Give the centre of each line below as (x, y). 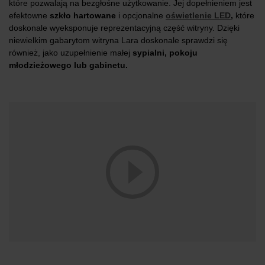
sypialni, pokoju (165, 53)
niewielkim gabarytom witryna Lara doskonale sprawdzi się (118, 41)
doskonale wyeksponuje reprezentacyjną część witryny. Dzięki (124, 28)
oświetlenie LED (198, 16)
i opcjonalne (141, 16)
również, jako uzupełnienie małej (71, 53)
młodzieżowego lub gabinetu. (68, 65)
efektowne (29, 16)
